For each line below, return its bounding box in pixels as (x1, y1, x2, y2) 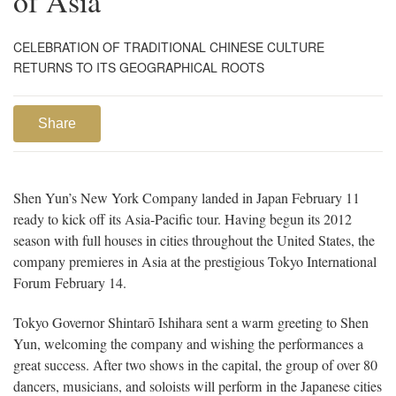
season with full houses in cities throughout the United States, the (13, 230, 375, 250)
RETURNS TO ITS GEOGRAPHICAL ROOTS (13, 57, 264, 76)
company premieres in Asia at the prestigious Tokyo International (13, 251, 377, 271)
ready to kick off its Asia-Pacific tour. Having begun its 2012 (13, 209, 352, 229)
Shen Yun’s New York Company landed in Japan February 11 (13, 187, 360, 208)
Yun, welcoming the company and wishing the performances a (13, 333, 363, 354)
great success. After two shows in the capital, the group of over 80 (13, 354, 377, 375)
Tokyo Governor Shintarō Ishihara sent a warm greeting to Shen (13, 312, 369, 332)
